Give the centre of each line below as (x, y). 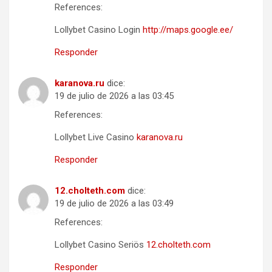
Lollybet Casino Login (99, 29)
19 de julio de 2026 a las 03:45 (114, 96)
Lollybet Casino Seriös (100, 244)
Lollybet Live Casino (96, 137)
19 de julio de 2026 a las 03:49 (114, 203)
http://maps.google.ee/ (188, 29)
